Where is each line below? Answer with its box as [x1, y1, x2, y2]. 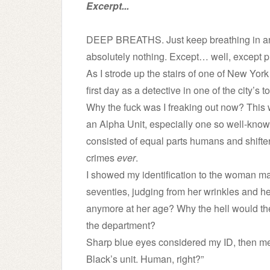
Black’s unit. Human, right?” [86, 252, 204, 266]
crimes [86, 151, 117, 165]
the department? [86, 218, 155, 232]
